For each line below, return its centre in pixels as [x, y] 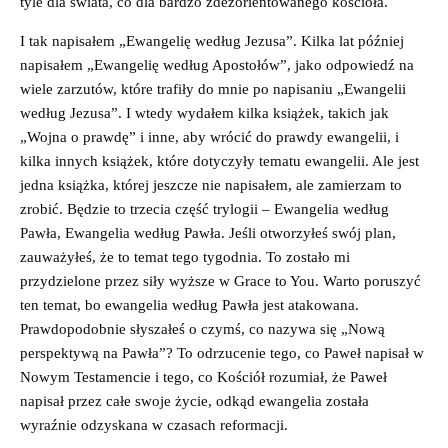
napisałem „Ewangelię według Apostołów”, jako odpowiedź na [217, 64]
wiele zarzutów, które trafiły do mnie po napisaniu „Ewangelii [213, 88]
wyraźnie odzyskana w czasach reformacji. [154, 424]
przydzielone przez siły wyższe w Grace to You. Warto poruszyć [220, 280]
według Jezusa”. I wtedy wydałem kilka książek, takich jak [204, 112]
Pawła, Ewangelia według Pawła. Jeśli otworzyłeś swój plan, [208, 232]
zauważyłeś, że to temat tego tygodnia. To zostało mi [185, 256]
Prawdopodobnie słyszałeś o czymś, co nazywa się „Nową [202, 328]
